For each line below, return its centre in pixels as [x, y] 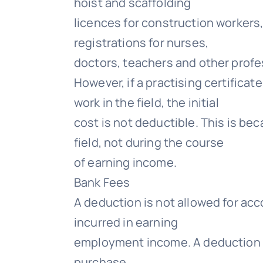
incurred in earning [126, 222]
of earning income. [125, 162]
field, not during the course [149, 142]
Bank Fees [102, 182]
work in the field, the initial [146, 102]
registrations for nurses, [141, 43]
